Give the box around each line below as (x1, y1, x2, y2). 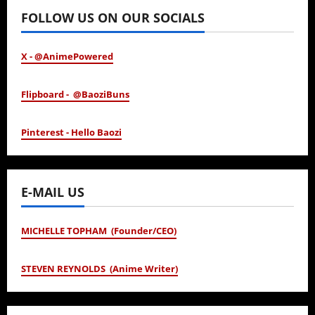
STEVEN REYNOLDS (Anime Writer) (21, 262, 178, 275)
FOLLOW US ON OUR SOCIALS (21, 8, 205, 26)
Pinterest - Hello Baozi (21, 125, 122, 139)
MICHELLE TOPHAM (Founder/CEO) (21, 224, 176, 237)
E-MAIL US (21, 183, 84, 200)
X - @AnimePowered (21, 49, 113, 63)
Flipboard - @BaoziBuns (21, 87, 129, 101)
